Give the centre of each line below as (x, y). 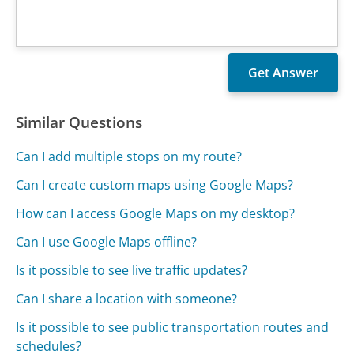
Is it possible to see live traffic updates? (132, 271)
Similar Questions (79, 122)
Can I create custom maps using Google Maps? (155, 185)
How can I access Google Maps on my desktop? (156, 214)
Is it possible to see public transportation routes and (173, 328)
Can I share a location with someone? (127, 299)
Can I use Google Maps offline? (107, 242)
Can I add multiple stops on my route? (129, 157)
